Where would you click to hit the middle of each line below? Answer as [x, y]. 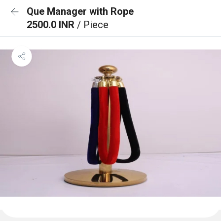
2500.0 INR [52, 25]
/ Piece [93, 25]
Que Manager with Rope [80, 11]
